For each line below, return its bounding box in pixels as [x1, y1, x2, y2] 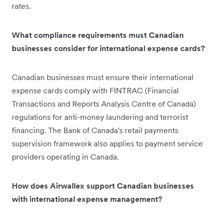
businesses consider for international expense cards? [12, 43, 205, 53]
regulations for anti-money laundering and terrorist [12, 111, 188, 122]
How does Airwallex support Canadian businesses [12, 180, 194, 191]
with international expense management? [12, 193, 162, 204]
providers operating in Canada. [12, 151, 119, 162]
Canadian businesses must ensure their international [12, 72, 193, 82]
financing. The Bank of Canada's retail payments [12, 125, 178, 135]
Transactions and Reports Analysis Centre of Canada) [12, 98, 196, 109]
